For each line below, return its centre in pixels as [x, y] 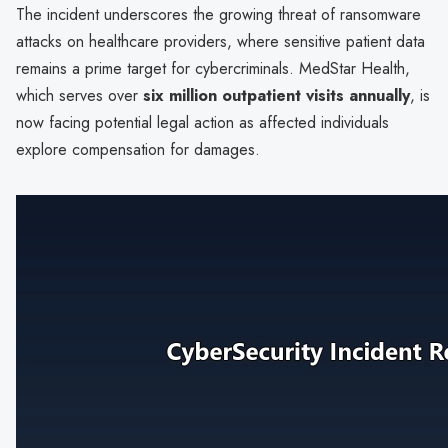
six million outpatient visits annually [276, 95]
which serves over [79, 95]
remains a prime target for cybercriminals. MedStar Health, [213, 68]
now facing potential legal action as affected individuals [202, 122]
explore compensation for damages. [138, 149]
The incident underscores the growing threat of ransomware [218, 14]
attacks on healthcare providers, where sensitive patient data [220, 41]
